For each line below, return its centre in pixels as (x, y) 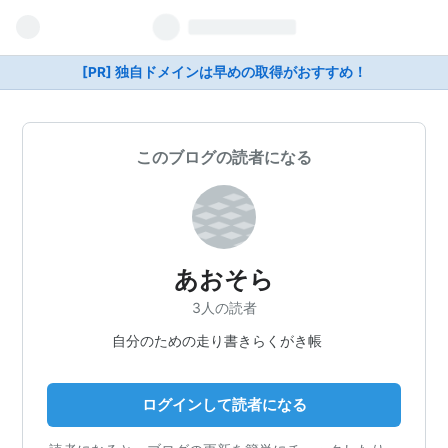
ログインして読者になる (224, 404)
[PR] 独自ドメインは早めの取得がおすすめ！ (224, 72)
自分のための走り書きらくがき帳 (224, 340)
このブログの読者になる (224, 157)
